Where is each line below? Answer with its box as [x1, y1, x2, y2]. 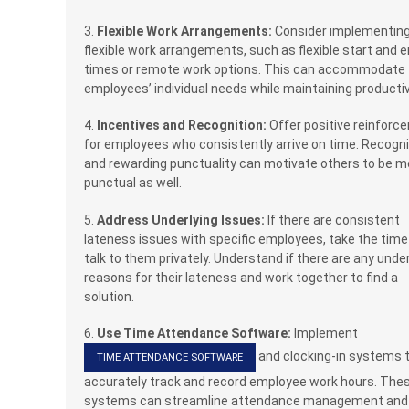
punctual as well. [84, 175, 182, 191]
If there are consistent [265, 212, 400, 227]
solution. [84, 288, 134, 304]
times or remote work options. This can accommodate [84, 61, 405, 77]
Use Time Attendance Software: [97, 326, 291, 341]
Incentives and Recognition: [97, 118, 267, 133]
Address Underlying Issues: [94, 212, 265, 227]
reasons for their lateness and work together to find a [84, 269, 398, 285]
